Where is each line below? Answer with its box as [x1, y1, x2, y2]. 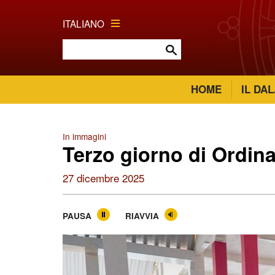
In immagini [63, 130, 106, 142]
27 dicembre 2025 [63, 170, 144, 185]
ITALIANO [63, 17, 104, 30]
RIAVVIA [125, 210, 159, 222]
